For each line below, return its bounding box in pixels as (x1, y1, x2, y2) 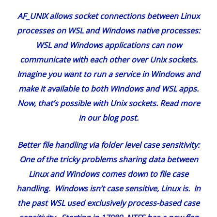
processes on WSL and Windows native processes (17, 25, 198, 36)
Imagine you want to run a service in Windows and (17, 69, 200, 80)
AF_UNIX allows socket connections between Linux (17, 11, 200, 22)
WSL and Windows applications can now (35, 40, 182, 51)
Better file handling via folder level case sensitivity (17, 139, 198, 151)
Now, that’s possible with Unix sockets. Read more (17, 98, 200, 109)
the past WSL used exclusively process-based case (17, 198, 200, 209)
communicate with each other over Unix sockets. (19, 54, 198, 65)
